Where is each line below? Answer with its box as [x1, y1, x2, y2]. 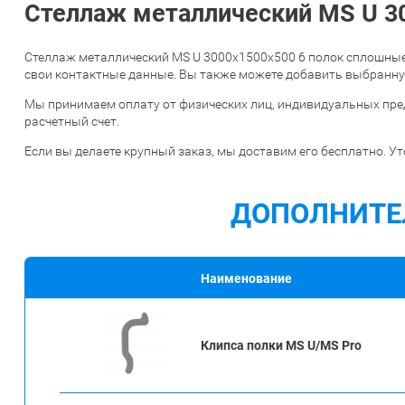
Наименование [201, 269, 292, 287]
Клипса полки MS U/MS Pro [201, 336, 362, 354]
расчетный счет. [24, 114, 119, 129]
